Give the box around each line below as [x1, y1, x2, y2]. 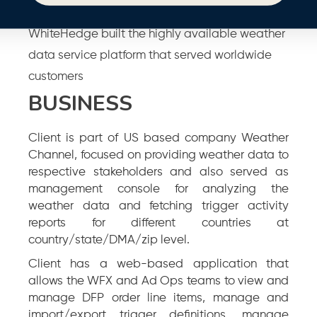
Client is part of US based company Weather [28, 132, 289, 144]
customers [28, 70, 83, 83]
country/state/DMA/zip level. [28, 234, 190, 246]
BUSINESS [28, 88, 132, 118]
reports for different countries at [28, 217, 289, 229]
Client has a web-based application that [28, 258, 289, 270]
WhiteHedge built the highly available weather [28, 28, 285, 40]
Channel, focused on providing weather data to [28, 149, 289, 161]
